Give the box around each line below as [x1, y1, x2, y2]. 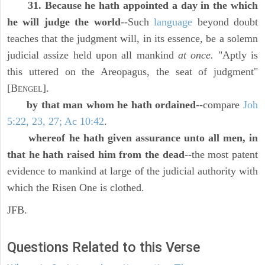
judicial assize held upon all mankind [7, 49, 178, 62]
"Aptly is [214, 49, 258, 62]
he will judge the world [7, 16, 121, 28]
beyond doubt [192, 16, 258, 28]
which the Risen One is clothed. [7, 182, 144, 194]
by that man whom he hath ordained [27, 99, 196, 111]
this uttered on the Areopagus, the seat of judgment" [7, 66, 258, 78]
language [154, 16, 193, 28]
